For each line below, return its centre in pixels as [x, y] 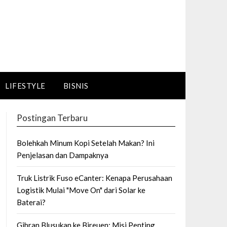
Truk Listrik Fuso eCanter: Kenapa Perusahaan [94, 178]
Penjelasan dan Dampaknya [62, 155]
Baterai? [31, 202]
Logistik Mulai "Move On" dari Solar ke [81, 190]
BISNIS [76, 86]
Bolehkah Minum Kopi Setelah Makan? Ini [85, 143]
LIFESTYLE [25, 86]
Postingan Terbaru [52, 118]
